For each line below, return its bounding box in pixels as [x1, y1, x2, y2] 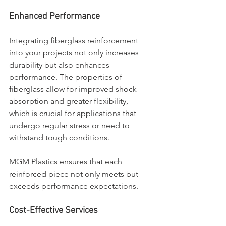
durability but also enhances [9, 60, 111, 70]
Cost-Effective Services [9, 205, 98, 216]
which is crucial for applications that [9, 108, 138, 118]
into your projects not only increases [9, 47, 141, 58]
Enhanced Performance [9, 11, 100, 22]
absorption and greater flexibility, [9, 96, 130, 106]
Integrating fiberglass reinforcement [9, 35, 140, 45]
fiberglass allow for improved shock [9, 84, 139, 94]
